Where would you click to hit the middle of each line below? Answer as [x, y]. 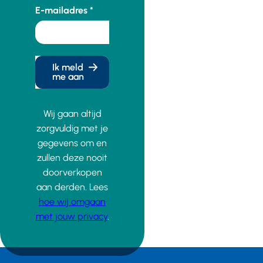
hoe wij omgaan [72, 202]
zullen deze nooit [72, 158]
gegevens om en [72, 143]
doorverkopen [72, 173]
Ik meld [68, 68]
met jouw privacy [71, 217]
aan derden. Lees [72, 187]
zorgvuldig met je [72, 129]
